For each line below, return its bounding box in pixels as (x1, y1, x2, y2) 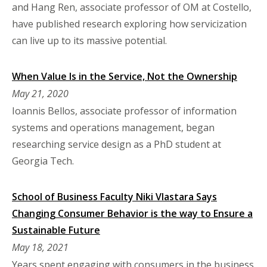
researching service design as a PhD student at (12, 137, 221, 151)
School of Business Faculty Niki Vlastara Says (12, 190, 217, 203)
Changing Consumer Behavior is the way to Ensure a (12, 206, 253, 220)
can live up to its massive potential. (12, 33, 169, 47)
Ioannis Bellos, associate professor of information (12, 104, 237, 117)
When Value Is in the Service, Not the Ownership (12, 69, 237, 83)
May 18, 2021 (12, 240, 69, 254)
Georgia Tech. (12, 154, 74, 167)
